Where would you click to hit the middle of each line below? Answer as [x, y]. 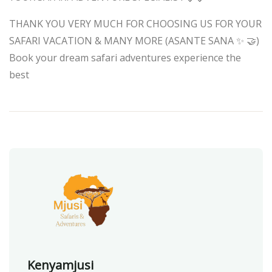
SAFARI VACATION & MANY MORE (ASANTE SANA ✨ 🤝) [134, 41]
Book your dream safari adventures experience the [125, 58]
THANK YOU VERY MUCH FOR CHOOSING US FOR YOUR [135, 24]
